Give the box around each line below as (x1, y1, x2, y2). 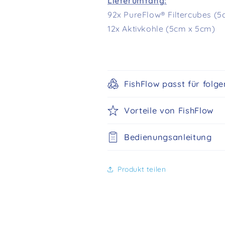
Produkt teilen (118, 164, 166, 174)
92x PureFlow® (107, 10, 168, 20)
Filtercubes (168, 10, 212, 20)
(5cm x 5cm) (166, 24, 215, 34)
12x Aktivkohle (107, 24, 166, 34)
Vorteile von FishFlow (124, 105, 213, 116)
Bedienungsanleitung (124, 132, 212, 143)
